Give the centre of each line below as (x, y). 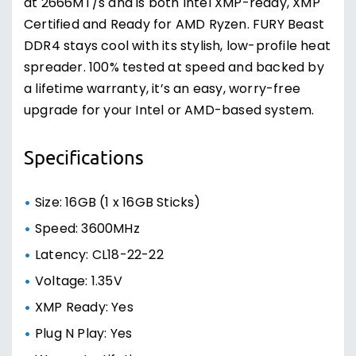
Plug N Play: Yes (84, 335)
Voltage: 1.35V (79, 282)
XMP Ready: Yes (84, 308)
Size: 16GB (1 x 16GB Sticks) (118, 203)
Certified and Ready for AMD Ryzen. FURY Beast (174, 25)
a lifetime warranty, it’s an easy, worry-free (163, 90)
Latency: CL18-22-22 (99, 256)
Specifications (84, 157)
